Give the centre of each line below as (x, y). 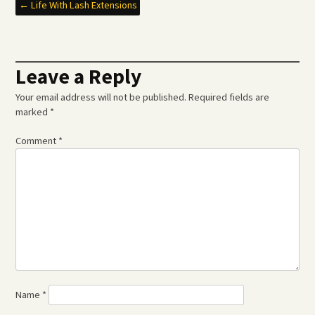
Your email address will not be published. (101, 97)
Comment (37, 141)
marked (33, 112)
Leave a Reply (79, 77)
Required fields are (229, 97)
